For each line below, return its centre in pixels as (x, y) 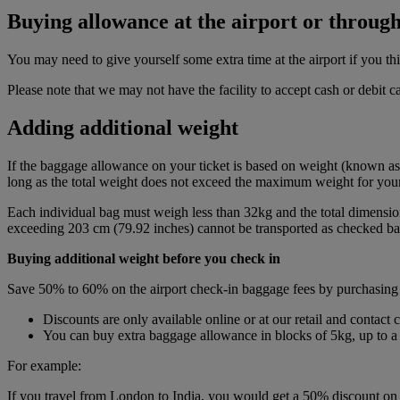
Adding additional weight (123, 128)
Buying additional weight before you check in (144, 259)
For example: (44, 366)
